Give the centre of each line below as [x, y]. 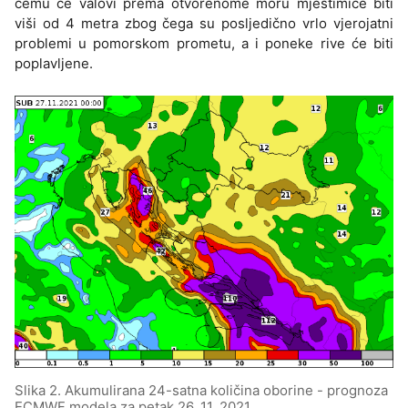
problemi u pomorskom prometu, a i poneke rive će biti [204, 44]
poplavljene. [54, 64]
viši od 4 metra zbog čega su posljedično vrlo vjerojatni [204, 24]
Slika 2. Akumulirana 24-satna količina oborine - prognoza [201, 391]
